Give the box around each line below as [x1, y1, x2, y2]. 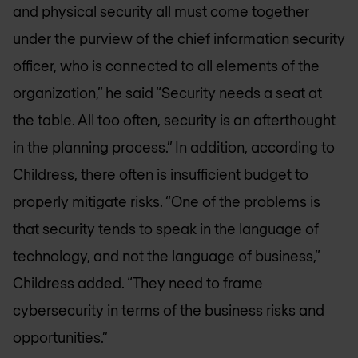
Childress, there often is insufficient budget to [13, 165, 308, 184]
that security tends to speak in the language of [13, 220, 319, 238]
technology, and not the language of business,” [13, 247, 320, 265]
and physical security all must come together [13, 2, 309, 21]
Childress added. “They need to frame [13, 274, 263, 292]
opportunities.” [13, 328, 108, 347]
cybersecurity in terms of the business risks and [13, 301, 324, 320]
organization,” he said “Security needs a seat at [13, 84, 322, 102]
